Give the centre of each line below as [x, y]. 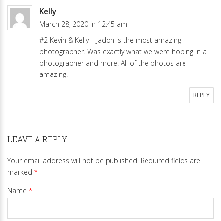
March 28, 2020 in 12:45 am [83, 24]
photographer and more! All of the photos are [113, 63]
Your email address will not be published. [73, 160]
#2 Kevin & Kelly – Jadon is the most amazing [110, 40]
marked [21, 172]
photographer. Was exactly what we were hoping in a [123, 51]
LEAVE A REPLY [37, 139]
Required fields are [169, 160]
